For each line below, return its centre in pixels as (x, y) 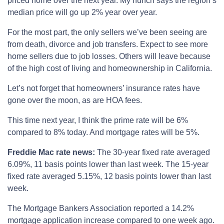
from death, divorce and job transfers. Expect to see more (108, 44)
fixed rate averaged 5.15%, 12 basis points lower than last (109, 176)
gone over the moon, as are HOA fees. (75, 100)
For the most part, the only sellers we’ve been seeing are (107, 32)
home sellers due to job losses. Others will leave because (109, 56)
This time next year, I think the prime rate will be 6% (98, 120)
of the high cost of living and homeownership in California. (110, 68)
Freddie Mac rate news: (52, 152)
